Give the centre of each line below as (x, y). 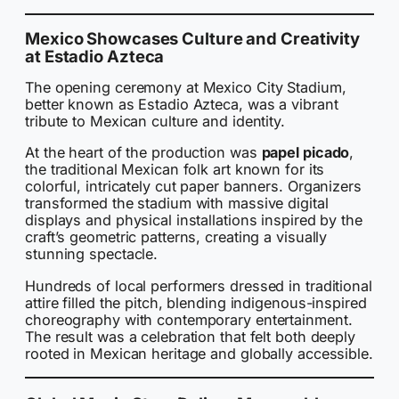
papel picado (305, 153)
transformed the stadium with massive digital (177, 204)
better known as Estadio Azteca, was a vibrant (182, 105)
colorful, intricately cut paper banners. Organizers (193, 187)
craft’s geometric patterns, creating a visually (176, 237)
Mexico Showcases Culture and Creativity (193, 38)
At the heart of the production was (143, 153)
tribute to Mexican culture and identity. (155, 122)
